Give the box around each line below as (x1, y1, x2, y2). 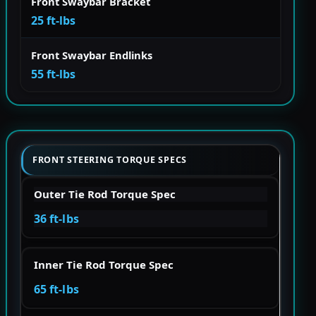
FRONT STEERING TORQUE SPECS (32, 154, 188, 166)
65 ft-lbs (33, 281, 79, 298)
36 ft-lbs (33, 211, 79, 227)
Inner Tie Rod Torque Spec (33, 257, 174, 272)
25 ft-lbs (31, 13, 75, 29)
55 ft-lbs (31, 66, 75, 83)
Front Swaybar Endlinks (31, 48, 152, 63)
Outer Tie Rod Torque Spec (33, 187, 176, 202)
